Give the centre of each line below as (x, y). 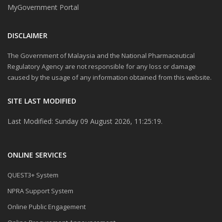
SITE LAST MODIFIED (42, 101)
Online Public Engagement (47, 206)
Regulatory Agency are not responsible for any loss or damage (102, 66)
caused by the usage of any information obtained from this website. (110, 77)
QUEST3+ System (33, 175)
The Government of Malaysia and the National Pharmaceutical (101, 55)
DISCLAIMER (28, 35)
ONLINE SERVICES (37, 155)
